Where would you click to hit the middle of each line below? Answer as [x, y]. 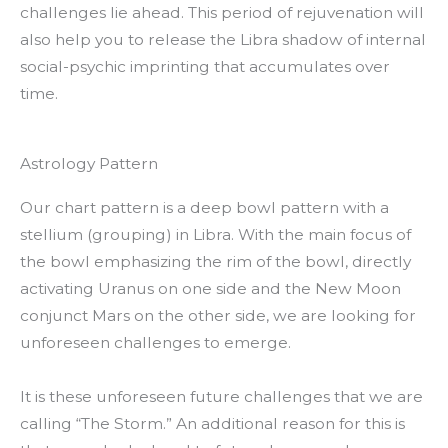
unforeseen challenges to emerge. [155, 342]
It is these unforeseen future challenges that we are [221, 396]
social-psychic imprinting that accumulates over [205, 66]
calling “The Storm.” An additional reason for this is [212, 423]
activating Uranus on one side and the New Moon [210, 288]
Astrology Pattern [89, 163]
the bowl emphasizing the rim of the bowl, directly [215, 261]
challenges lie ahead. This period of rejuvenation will [222, 12]
